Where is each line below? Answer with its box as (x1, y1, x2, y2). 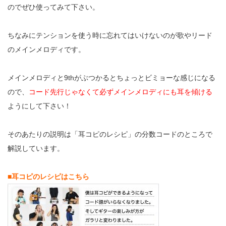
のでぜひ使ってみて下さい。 (8, 3, 99, 11)
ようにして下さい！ (8, 101, 71, 110)
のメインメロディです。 (8, 45, 85, 53)
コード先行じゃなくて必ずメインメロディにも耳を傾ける (29, 87, 212, 96)
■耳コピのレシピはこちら (8, 172, 89, 181)
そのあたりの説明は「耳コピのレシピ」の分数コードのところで (8, 130, 212, 138)
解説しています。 (8, 144, 64, 152)
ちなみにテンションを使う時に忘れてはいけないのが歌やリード (8, 31, 212, 39)
